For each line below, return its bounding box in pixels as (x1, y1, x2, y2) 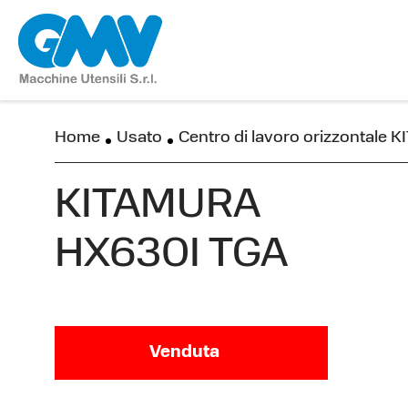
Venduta (149, 344, 219, 362)
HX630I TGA (55, 235, 288, 276)
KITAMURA (55, 186, 260, 227)
